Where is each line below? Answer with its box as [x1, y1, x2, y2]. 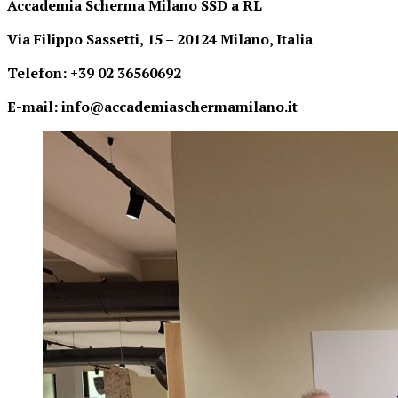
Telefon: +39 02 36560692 [7, 63, 181, 83]
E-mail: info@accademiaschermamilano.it [7, 97, 298, 116]
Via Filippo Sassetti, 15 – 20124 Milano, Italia [7, 29, 313, 49]
